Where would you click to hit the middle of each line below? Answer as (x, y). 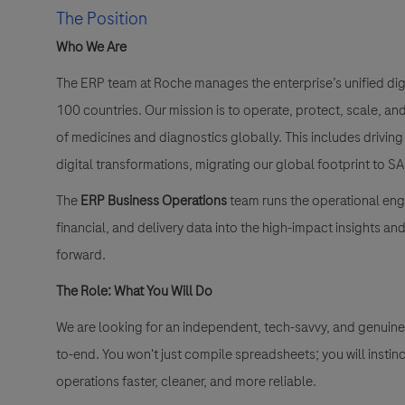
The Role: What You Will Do (134, 292)
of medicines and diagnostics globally (167, 138)
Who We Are (91, 47)
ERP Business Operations (154, 201)
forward (79, 255)
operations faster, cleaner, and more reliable (184, 382)
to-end (76, 355)
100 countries (97, 111)
